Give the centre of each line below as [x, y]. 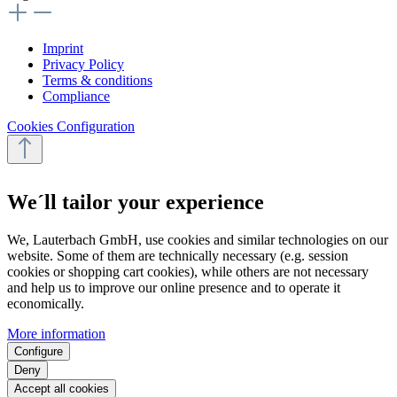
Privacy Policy [83, 65]
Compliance [76, 97]
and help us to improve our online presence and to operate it [174, 288]
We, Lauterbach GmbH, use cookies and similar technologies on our [198, 240]
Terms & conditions [97, 81]
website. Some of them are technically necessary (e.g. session [178, 256]
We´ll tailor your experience [136, 202]
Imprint [63, 49]
